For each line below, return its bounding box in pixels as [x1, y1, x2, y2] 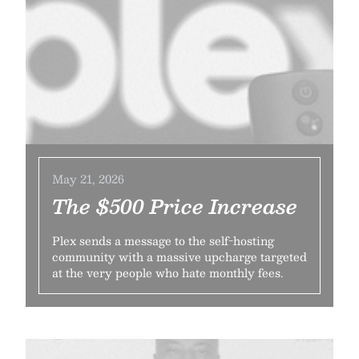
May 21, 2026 [52, 169, 124, 188]
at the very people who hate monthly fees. [52, 263, 283, 282]
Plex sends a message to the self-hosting [52, 231, 274, 250]
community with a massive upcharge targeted [52, 247, 307, 266]
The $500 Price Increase [52, 190, 297, 222]
